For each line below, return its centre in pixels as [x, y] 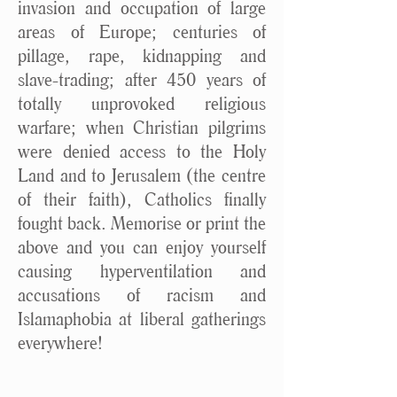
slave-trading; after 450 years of [142, 79]
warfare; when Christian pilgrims [142, 127]
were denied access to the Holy [142, 151]
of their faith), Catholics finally [142, 199]
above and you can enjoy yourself [142, 247]
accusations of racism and [142, 295]
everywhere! [60, 343]
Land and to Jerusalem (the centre [142, 175]
